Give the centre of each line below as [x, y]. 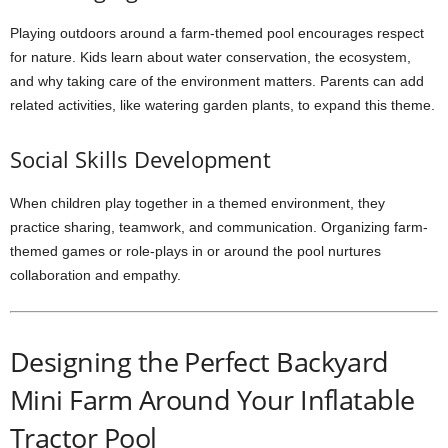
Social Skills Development [140, 159]
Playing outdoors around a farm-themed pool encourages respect [217, 33]
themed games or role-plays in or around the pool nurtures [195, 251]
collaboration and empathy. [95, 275]
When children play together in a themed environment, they [197, 203]
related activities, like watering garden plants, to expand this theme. [222, 105]
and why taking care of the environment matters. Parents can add [217, 81]
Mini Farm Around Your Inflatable [212, 399]
